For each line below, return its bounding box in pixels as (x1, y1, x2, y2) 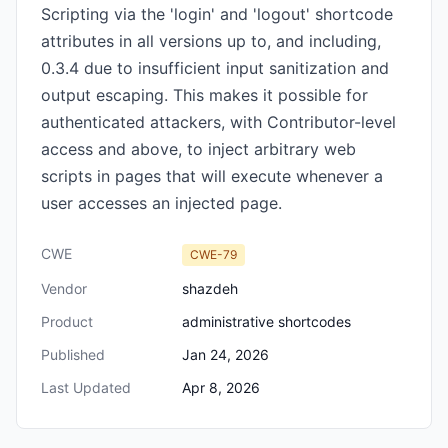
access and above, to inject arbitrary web (41, 139, 356, 159)
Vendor (41, 280, 87, 297)
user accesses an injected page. (41, 193, 282, 213)
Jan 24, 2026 (182, 346, 269, 363)
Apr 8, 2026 (182, 379, 260, 396)
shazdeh (182, 280, 238, 297)
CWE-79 (190, 247, 237, 262)
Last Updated (41, 379, 131, 396)
